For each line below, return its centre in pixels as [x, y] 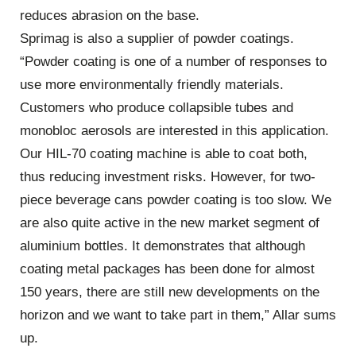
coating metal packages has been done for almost [167, 269]
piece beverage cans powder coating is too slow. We [176, 200]
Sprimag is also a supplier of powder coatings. [157, 39]
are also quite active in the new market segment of [170, 223]
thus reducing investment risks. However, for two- [168, 177]
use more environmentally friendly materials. [152, 85]
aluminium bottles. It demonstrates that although [163, 246]
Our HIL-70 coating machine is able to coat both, [164, 154]
